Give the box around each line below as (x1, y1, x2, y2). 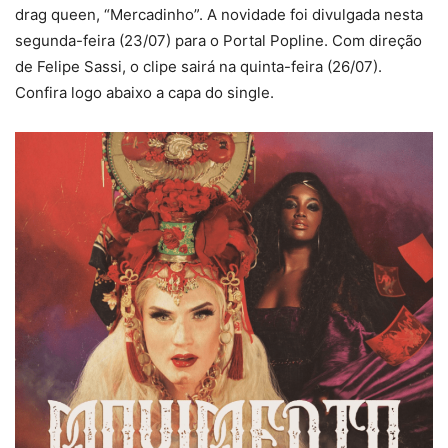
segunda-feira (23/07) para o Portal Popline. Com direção (15, 30, 422, 50)
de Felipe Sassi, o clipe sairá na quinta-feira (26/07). (15, 56, 382, 76)
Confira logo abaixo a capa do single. (15, 82, 274, 102)
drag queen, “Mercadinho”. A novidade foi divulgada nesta (15, 4, 423, 24)
